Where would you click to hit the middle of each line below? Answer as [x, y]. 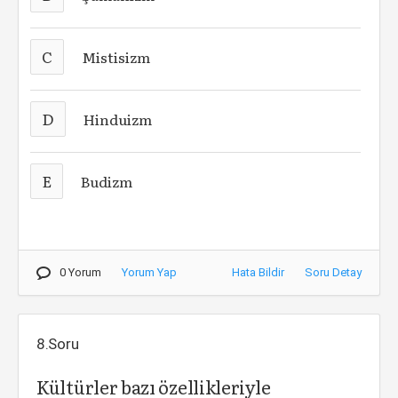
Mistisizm [116, 57]
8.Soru [58, 344]
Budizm [107, 181]
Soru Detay [333, 272]
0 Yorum [80, 272]
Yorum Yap [149, 272]
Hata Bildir [258, 272]
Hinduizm [118, 119]
